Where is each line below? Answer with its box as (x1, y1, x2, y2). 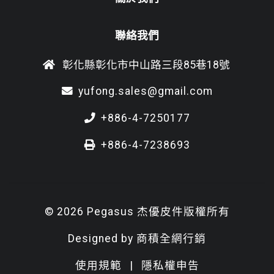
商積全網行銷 (136, 232, 206, 245)
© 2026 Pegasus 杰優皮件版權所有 (44, 205, 230, 218)
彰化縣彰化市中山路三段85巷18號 (60, 58, 230, 71)
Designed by (68, 232, 136, 245)
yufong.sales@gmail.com (78, 84, 213, 97)
